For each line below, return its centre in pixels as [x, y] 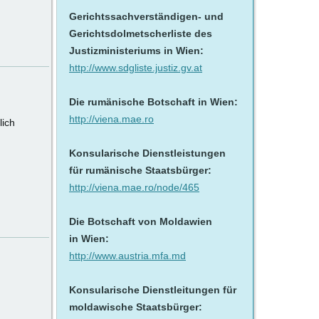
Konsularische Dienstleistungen [147, 153]
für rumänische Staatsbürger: [140, 170]
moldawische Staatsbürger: [136, 307]
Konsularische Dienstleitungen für [153, 290]
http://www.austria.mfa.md [127, 256]
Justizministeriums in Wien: [136, 51]
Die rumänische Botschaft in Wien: [153, 102]
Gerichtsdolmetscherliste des [141, 33]
